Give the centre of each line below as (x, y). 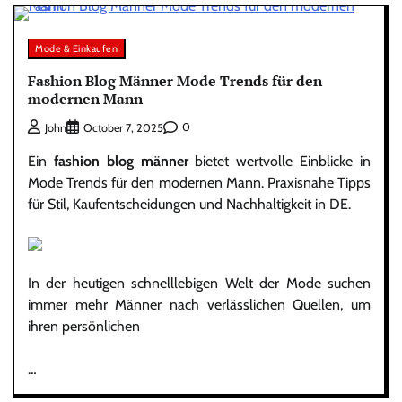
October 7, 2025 (123, 127)
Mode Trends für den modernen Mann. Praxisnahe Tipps (199, 182)
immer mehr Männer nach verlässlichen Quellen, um (199, 304)
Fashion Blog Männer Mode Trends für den (175, 80)
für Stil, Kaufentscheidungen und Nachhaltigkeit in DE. (189, 204)
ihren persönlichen (84, 326)
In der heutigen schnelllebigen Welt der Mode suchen (199, 283)
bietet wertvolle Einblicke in (280, 161)
